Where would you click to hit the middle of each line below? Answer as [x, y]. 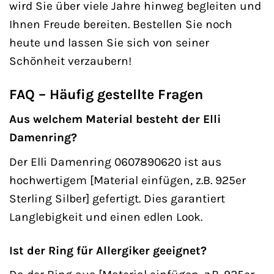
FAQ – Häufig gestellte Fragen [106, 94]
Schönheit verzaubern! [70, 61]
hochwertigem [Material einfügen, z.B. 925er [128, 180]
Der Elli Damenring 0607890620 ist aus [115, 161]
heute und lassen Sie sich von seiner [109, 42]
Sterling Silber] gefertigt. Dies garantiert [117, 198]
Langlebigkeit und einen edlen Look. [106, 217]
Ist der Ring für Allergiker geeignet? [108, 250]
